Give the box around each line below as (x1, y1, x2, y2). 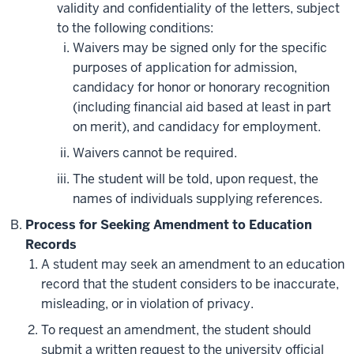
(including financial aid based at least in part (73, 99, 331, 116)
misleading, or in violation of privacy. (41, 296, 254, 313)
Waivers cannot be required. (73, 145, 237, 162)
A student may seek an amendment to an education (41, 256, 345, 273)
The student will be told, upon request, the (73, 171, 318, 188)
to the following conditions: (57, 20, 213, 37)
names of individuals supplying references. (73, 190, 322, 208)
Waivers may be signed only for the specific (73, 40, 327, 57)
